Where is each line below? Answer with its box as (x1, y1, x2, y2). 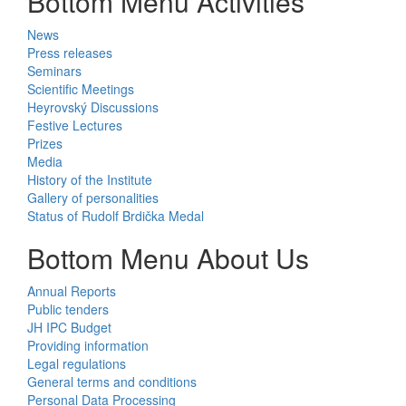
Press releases (27, 43, 112, 63)
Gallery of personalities (27, 188, 159, 208)
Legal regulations (27, 354, 126, 373)
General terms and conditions (27, 372, 197, 391)
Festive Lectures (27, 116, 122, 135)
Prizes (27, 134, 63, 153)
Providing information (27, 336, 149, 355)
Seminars (27, 62, 82, 81)
